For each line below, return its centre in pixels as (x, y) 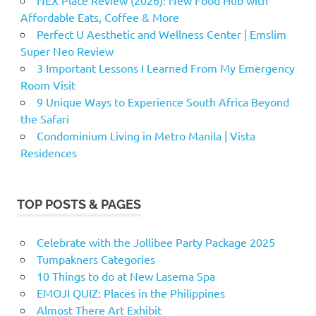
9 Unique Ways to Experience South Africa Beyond (163, 101)
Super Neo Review (67, 50)
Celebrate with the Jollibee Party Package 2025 (156, 242)
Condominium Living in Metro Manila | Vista (146, 135)
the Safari (44, 118)
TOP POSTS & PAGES (79, 204)
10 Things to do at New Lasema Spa (126, 275)
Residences (48, 152)
